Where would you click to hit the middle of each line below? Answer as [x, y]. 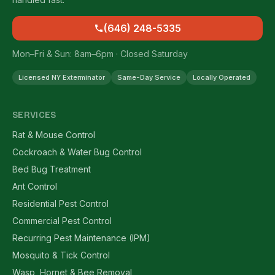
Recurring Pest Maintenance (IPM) [81, 238]
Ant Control [35, 186]
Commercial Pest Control [62, 221]
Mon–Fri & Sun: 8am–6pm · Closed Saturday [100, 54]
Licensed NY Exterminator [62, 77]
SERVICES [34, 115]
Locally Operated [222, 77]
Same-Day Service [149, 77]
